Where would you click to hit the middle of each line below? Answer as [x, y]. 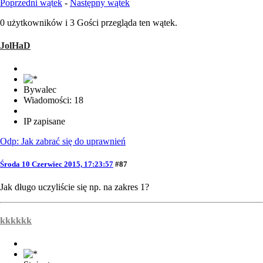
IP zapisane [44, 122]
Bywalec [40, 90]
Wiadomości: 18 [53, 100]
